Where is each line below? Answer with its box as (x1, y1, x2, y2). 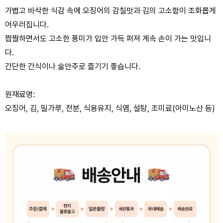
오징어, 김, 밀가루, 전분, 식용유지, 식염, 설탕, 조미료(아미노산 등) (5, 104, 215, 113)
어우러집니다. (5, 20, 49, 30)
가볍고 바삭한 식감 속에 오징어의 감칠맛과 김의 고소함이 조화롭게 (5, 6, 216, 16)
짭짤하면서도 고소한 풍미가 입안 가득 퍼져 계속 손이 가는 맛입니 (5, 34, 211, 44)
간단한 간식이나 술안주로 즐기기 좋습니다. (5, 62, 140, 72)
